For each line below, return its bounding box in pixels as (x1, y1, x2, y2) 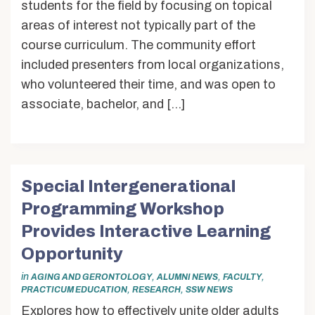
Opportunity (21, 245, 123, 264)
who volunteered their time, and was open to (21, 77, 276, 92)
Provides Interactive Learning (21, 222, 271, 241)
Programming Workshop (21, 200, 224, 219)
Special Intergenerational (21, 177, 236, 196)
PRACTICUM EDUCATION (21, 284, 127, 295)
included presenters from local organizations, (21, 58, 284, 72)
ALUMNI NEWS (157, 271, 218, 282)
